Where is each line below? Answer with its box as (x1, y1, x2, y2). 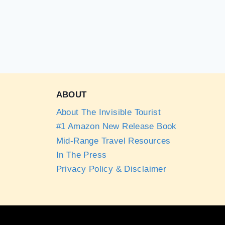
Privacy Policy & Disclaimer (56, 164, 167, 174)
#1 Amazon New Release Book (56, 122, 177, 132)
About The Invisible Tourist (56, 107, 161, 117)
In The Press (56, 150, 107, 160)
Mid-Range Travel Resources (56, 136, 171, 146)
